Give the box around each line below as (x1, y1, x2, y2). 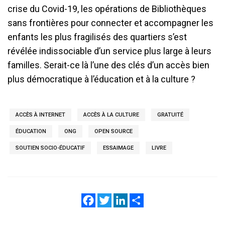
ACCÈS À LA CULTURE (83, 111, 139, 118)
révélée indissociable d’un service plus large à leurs (8, 46, 211, 56)
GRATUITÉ (157, 111, 183, 118)
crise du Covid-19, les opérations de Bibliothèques (8, 4, 206, 14)
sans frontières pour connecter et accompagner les (8, 18, 213, 28)
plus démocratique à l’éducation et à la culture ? (8, 74, 195, 84)
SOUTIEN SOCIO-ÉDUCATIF (16, 145, 85, 151)
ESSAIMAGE (103, 145, 134, 151)
